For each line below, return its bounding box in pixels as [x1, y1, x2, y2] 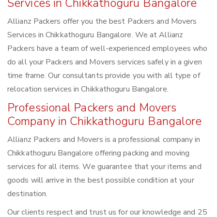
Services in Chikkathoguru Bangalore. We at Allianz [7, 30, 184, 41]
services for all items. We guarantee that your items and [7, 161, 201, 172]
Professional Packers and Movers [7, 100, 177, 116]
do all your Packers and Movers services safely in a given [7, 57, 202, 68]
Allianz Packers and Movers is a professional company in [7, 134, 201, 145]
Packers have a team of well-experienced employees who [7, 43, 208, 54]
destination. [7, 188, 48, 200]
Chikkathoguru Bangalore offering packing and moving [7, 148, 190, 159]
